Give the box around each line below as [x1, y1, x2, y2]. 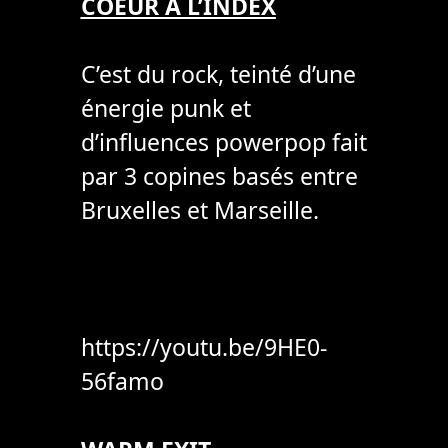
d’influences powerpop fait [80, 126, 367, 159]
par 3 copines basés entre [80, 160, 358, 193]
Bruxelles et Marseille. [80, 194, 319, 227]
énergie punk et [80, 92, 251, 125]
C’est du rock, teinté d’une [80, 58, 356, 91]
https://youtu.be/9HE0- [80, 331, 327, 364]
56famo [80, 365, 164, 398]
